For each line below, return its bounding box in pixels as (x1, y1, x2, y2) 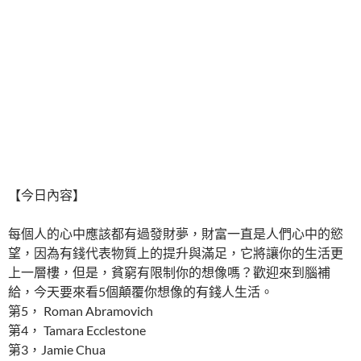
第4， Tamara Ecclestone (8, 322, 146, 338)
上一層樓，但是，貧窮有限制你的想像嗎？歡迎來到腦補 (8, 264, 330, 280)
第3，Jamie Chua (8, 342, 106, 358)
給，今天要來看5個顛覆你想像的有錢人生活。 (8, 284, 273, 300)
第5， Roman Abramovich (8, 303, 153, 319)
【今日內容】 (8, 187, 85, 203)
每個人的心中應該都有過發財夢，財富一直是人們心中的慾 (8, 226, 343, 242)
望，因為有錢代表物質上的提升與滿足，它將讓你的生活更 (8, 245, 343, 261)
